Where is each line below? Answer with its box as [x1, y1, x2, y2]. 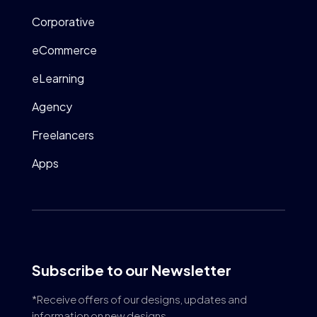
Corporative [31, 14, 95, 30]
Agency [31, 99, 72, 115]
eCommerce [31, 42, 97, 58]
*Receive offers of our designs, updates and [31, 292, 247, 306]
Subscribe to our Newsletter [31, 261, 231, 279]
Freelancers [31, 127, 94, 143]
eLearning [31, 71, 84, 86]
